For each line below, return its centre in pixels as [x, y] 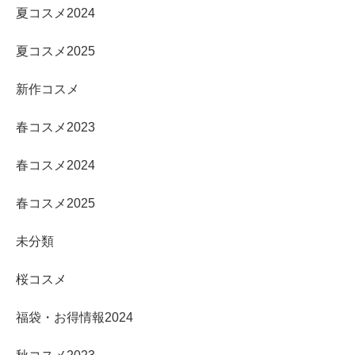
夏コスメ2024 [55, 13]
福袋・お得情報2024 [74, 318]
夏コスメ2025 [55, 52]
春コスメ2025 [55, 204]
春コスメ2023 [55, 128]
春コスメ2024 [55, 166]
